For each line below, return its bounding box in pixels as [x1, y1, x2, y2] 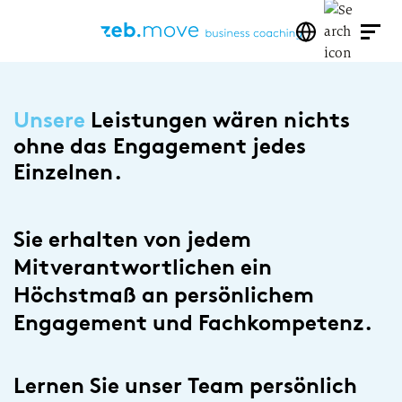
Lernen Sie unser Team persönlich [13, 372, 357, 398]
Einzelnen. [13, 159, 122, 185]
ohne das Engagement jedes [13, 133, 307, 159]
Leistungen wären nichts [91, 107, 350, 133]
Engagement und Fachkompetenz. [13, 310, 372, 336]
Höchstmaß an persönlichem [13, 282, 314, 308]
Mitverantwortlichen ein [13, 254, 272, 280]
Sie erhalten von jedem [13, 226, 251, 252]
